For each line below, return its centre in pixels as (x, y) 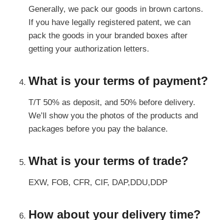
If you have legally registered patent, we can (110, 22)
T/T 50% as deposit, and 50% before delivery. (112, 102)
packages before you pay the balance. (98, 129)
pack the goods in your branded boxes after (108, 35)
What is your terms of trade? (109, 161)
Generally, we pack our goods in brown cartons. (116, 9)
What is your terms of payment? (118, 81)
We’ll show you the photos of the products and (113, 115)
